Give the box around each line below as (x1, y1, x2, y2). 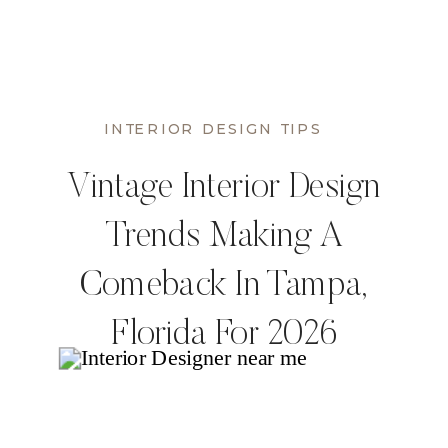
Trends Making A (105, 221, 343, 257)
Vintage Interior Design (67, 172, 381, 208)
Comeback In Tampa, (79, 270, 369, 306)
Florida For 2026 (111, 319, 337, 355)
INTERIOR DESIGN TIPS (103, 120, 322, 139)
